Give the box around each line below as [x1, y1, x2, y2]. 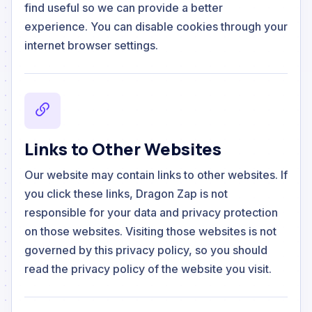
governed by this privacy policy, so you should [24, 242, 267, 257]
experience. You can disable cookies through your [24, 19, 288, 33]
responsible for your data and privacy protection [24, 205, 278, 219]
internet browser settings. [24, 38, 158, 52]
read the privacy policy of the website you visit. [24, 261, 272, 276]
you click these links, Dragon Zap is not [24, 186, 228, 201]
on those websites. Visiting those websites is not [24, 224, 276, 238]
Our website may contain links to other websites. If [24, 167, 288, 182]
